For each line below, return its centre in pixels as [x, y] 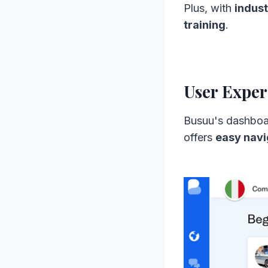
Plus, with [209, 8]
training [205, 25]
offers [200, 138]
